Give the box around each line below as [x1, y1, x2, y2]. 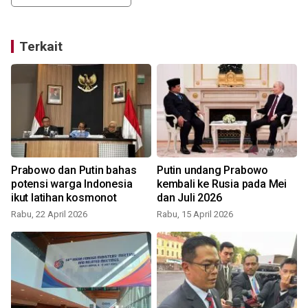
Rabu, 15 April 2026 [157, 209, 233, 220]
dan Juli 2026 [157, 191, 222, 205]
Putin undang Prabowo [157, 164, 268, 177]
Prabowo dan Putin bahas [11, 164, 137, 177]
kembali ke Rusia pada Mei [157, 177, 287, 191]
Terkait [19, 38, 63, 55]
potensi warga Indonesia [11, 177, 133, 191]
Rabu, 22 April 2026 [11, 209, 87, 220]
